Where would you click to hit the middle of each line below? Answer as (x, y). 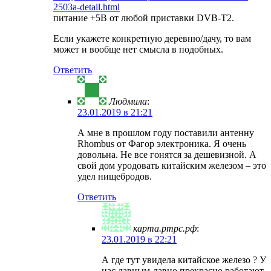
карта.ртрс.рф (165, 229)
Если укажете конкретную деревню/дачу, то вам (152, 39)
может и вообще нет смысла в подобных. (138, 50)
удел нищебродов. (115, 177)
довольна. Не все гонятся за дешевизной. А (167, 155)
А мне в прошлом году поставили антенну (166, 133)
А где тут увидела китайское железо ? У (184, 260)
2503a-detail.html (87, 7)
